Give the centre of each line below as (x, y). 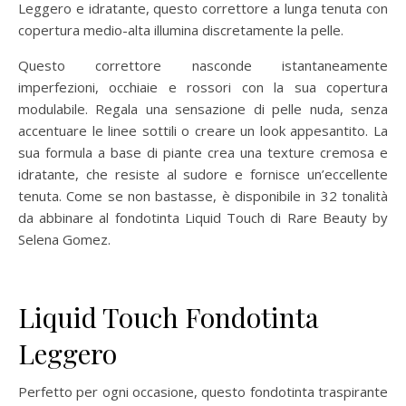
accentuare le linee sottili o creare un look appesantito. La (203, 130)
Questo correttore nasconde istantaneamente (203, 65)
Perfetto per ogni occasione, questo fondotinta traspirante (203, 391)
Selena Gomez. (64, 239)
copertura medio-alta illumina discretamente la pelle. (181, 29)
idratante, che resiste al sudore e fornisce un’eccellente (203, 174)
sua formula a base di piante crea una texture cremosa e (203, 152)
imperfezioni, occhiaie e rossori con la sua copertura (203, 87)
